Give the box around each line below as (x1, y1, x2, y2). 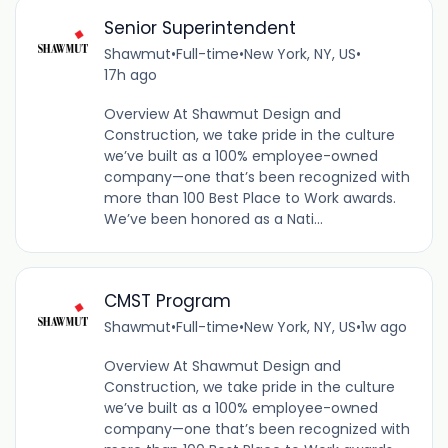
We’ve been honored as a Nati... (103, 209, 323, 230)
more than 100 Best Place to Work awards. (103, 188, 396, 209)
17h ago (103, 65, 157, 86)
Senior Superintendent (103, 16, 296, 41)
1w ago (360, 317, 407, 338)
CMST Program (103, 289, 231, 314)
